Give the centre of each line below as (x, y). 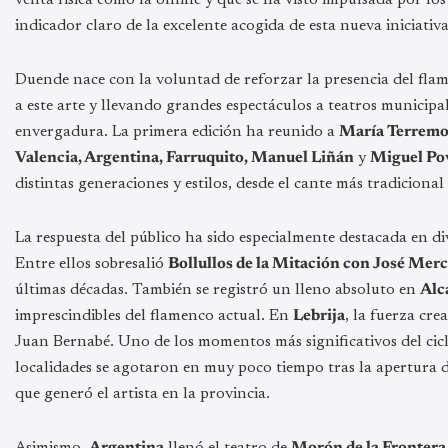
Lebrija (319, 315)
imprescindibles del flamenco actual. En (154, 315)
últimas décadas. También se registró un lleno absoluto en (217, 289)
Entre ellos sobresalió (91, 263)
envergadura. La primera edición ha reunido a (177, 131)
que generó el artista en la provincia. (142, 393)
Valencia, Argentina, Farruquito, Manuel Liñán (184, 157)
